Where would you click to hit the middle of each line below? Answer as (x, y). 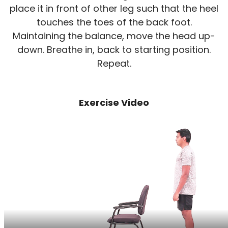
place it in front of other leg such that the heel (114, 8)
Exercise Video (114, 102)
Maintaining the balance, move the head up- (114, 36)
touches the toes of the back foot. (114, 22)
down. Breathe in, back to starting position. (114, 49)
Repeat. (114, 63)
